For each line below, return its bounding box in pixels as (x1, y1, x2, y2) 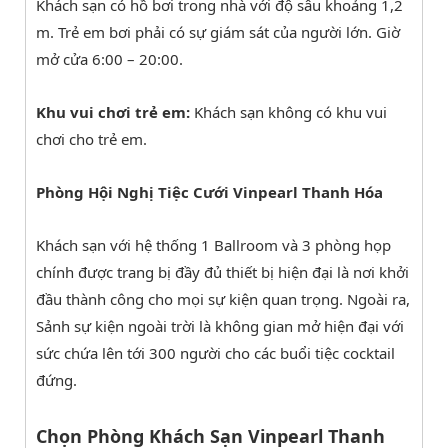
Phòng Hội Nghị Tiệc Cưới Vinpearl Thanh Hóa (36, 182, 383, 202)
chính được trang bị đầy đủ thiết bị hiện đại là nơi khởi (36, 262, 409, 282)
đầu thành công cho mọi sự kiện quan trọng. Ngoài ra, (36, 289, 410, 309)
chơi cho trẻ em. (36, 129, 147, 149)
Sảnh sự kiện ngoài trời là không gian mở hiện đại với (36, 316, 404, 336)
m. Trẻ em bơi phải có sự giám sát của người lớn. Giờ (36, 22, 400, 42)
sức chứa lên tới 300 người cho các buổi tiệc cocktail (36, 343, 395, 363)
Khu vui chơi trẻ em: (36, 102, 190, 122)
